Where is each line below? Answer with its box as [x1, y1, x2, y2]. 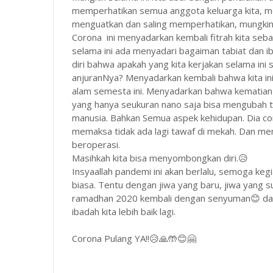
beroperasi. [72, 138, 122, 151]
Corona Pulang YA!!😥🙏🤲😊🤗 [72, 232, 196, 244]
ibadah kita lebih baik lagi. [72, 205, 175, 218]
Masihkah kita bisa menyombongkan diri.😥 [72, 152, 250, 164]
